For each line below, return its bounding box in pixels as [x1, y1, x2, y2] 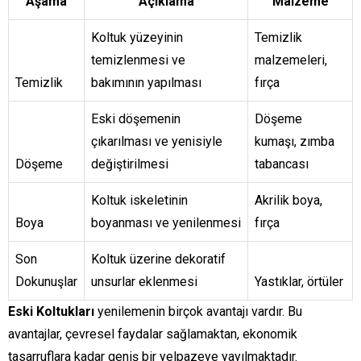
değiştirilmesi [91, 156, 168, 172]
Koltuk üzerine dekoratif [91, 251, 226, 268]
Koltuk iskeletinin [91, 193, 188, 209]
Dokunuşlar [15, 274, 77, 290]
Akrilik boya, [255, 193, 322, 209]
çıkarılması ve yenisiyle [91, 134, 222, 150]
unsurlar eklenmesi [91, 274, 197, 290]
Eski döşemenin [91, 111, 180, 127]
